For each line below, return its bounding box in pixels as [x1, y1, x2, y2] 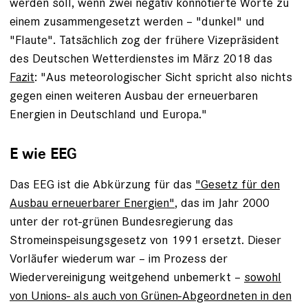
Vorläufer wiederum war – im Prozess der [10, 250, 228, 267]
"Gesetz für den [195, 176, 280, 192]
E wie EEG [10, 144, 77, 164]
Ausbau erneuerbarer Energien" [10, 195, 175, 211]
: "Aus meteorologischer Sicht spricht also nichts [34, 69, 292, 85]
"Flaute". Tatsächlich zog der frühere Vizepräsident [10, 32, 279, 48]
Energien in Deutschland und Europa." [10, 106, 207, 122]
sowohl [244, 269, 281, 285]
